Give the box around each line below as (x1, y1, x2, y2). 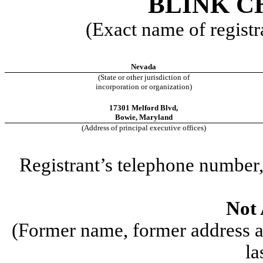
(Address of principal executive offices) (81, 123, 206, 132)
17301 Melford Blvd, (109, 103, 178, 112)
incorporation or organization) (95, 82, 192, 91)
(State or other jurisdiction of (97, 72, 190, 82)
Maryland (139, 112, 173, 122)
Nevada (131, 62, 156, 71)
